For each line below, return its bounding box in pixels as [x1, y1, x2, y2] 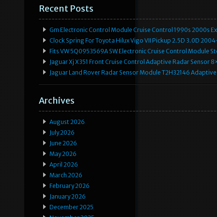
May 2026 [49, 150, 77, 158]
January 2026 [49, 193, 86, 201]
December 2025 [49, 203, 93, 211]
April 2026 [49, 161, 78, 169]
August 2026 [49, 118, 85, 126]
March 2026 [49, 171, 82, 179]
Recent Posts [39, 3, 93, 15]
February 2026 [49, 182, 90, 190]
